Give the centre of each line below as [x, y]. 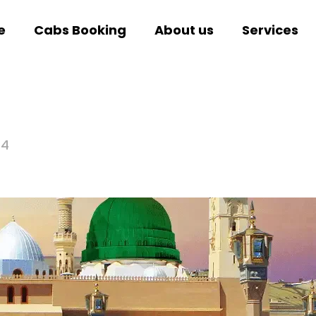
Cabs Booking [80, 30]
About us [184, 30]
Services [270, 30]
